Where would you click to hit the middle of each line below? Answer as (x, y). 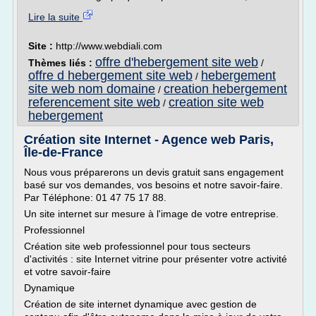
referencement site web (94, 102)
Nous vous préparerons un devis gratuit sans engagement (154, 172)
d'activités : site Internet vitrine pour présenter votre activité (156, 259)
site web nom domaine (92, 89)
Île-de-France (63, 152)
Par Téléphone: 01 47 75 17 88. (95, 197)
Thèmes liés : (62, 63)
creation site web (216, 102)
